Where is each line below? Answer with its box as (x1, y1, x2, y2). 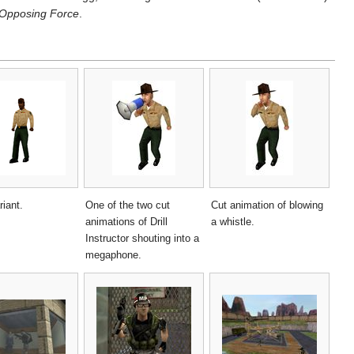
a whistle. (211, 215, 254, 228)
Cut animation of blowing (211, 198, 323, 211)
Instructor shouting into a (85, 232, 199, 244)
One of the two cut (85, 198, 170, 211)
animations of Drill (85, 215, 168, 228)
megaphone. (85, 248, 141, 261)
